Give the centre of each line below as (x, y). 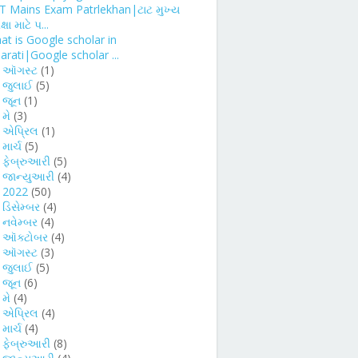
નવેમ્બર (20, 221)
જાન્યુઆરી (28, 176)
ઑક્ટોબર (25, 237)
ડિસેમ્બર (21, 206)
